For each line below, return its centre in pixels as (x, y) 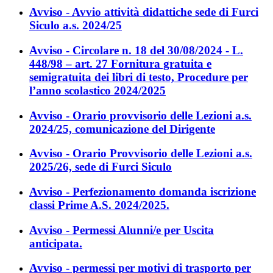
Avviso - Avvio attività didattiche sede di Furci (144, 12)
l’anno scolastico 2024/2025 (97, 90)
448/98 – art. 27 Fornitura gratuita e (120, 63)
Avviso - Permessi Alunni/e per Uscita (122, 230)
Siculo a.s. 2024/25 (76, 26)
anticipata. (56, 243)
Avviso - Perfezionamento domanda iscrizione (143, 192)
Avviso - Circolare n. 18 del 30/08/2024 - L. (136, 50)
